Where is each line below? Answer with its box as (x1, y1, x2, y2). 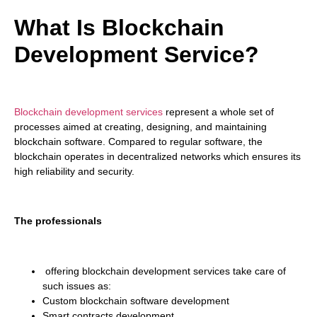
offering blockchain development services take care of (42, 265, 286, 277)
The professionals (14, 215, 102, 227)
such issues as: (42, 280, 111, 292)
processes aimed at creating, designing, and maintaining (14, 120, 267, 132)
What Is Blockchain (14, 15, 224, 41)
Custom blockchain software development (42, 295, 229, 307)
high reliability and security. (14, 165, 134, 177)
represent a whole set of (163, 105, 274, 117)
